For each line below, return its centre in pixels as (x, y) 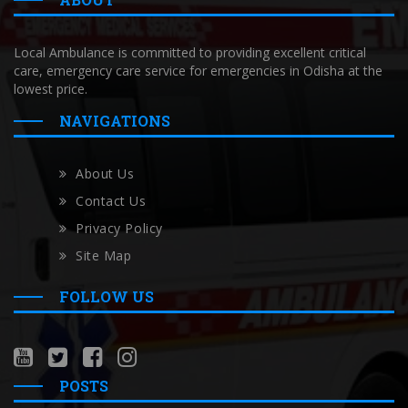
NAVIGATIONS (115, 121)
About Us (105, 174)
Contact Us (111, 201)
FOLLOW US (107, 297)
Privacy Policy (119, 229)
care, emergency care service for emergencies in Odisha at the (198, 71)
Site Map (104, 256)
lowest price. (51, 89)
